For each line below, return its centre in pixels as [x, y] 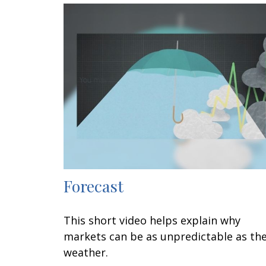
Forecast [94, 186]
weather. [86, 252]
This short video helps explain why [152, 220]
